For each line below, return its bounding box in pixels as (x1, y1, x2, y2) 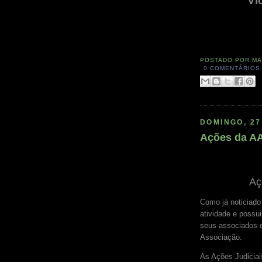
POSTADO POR (200, 57, 253, 64)
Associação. (200, 233, 242, 242)
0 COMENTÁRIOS (204, 65, 261, 72)
